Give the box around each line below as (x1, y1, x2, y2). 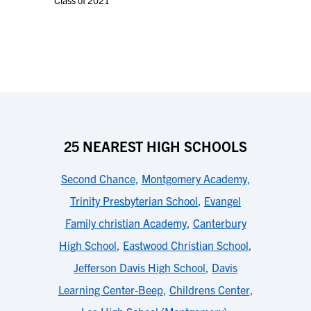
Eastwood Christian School (123, 238, 249, 252)
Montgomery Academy (141, 171, 247, 185)
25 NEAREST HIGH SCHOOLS (64, 137, 247, 155)
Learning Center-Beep (58, 283, 163, 296)
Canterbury (192, 216, 246, 230)
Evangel (204, 194, 241, 208)
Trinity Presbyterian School (70, 194, 198, 208)
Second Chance (60, 171, 135, 185)
